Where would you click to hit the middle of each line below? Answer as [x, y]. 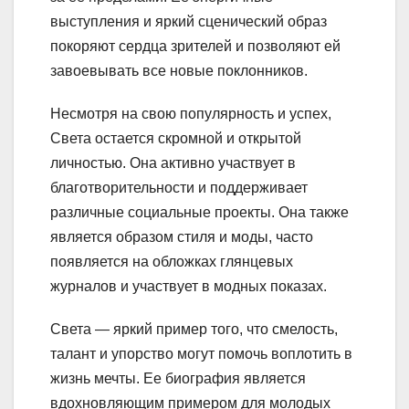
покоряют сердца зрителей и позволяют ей [195, 46]
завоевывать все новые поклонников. [179, 70]
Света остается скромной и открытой [176, 138]
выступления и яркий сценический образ [189, 21]
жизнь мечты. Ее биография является [178, 378]
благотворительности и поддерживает [179, 187]
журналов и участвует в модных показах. [189, 286]
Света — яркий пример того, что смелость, [194, 329]
